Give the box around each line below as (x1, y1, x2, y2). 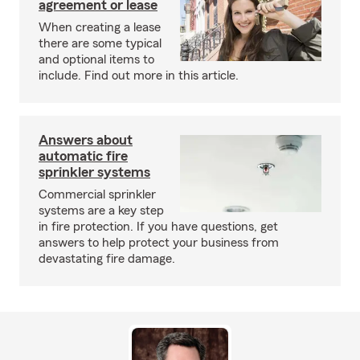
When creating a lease (39, 21, 161, 34)
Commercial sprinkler (39, 188, 156, 201)
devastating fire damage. (39, 252, 175, 265)
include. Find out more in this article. (39, 69, 239, 82)
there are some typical (39, 37, 162, 50)
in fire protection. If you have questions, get (39, 220, 278, 233)
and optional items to (39, 53, 154, 66)
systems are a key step (39, 204, 164, 217)
